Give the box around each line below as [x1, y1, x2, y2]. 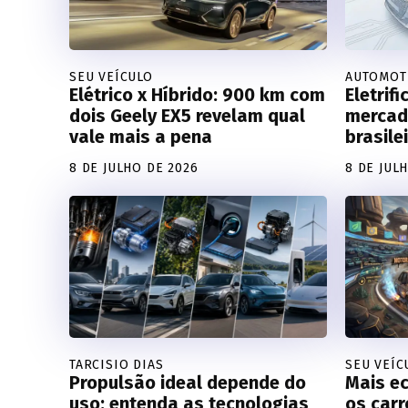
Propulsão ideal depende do [69, 371, 306, 393]
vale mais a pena [69, 126, 212, 148]
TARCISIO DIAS [69, 356, 164, 372]
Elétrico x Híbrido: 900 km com [69, 84, 325, 107]
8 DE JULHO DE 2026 [69, 160, 199, 177]
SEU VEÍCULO [69, 69, 153, 86]
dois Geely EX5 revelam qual [69, 105, 305, 127]
